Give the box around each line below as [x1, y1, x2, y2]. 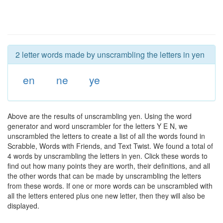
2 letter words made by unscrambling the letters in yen [15, 49, 205, 60]
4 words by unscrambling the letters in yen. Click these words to [7, 151, 208, 161]
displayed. [7, 201, 39, 211]
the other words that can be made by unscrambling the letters [7, 171, 201, 181]
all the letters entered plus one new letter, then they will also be [7, 191, 205, 201]
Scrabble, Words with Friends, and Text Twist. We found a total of [7, 141, 213, 151]
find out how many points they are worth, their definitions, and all [7, 161, 210, 171]
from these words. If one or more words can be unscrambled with [7, 181, 213, 191]
